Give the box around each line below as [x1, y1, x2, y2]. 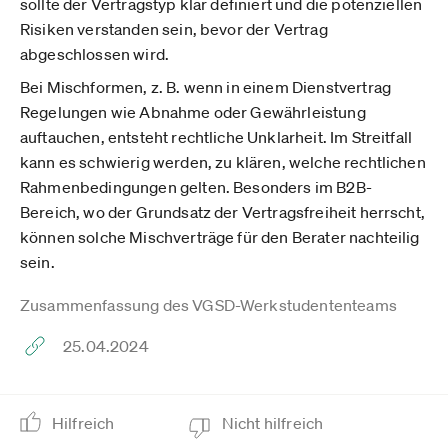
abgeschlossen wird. [20, 44, 170, 64]
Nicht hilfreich [221, 413, 327, 433]
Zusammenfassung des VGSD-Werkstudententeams [20, 295, 397, 315]
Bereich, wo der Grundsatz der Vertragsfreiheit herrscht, [20, 202, 425, 222]
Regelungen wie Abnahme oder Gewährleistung [20, 102, 366, 122]
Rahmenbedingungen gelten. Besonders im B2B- [20, 177, 372, 197]
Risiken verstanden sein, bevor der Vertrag [20, 19, 328, 39]
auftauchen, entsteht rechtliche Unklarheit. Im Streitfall [20, 127, 413, 147]
